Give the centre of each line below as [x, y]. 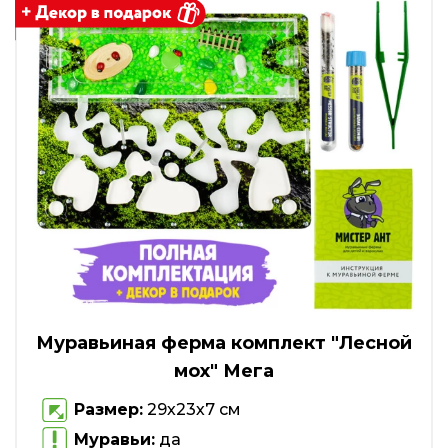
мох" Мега [224, 370]
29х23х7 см [192, 410]
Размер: [108, 410]
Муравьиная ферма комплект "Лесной [224, 342]
